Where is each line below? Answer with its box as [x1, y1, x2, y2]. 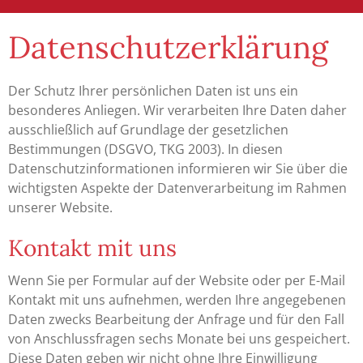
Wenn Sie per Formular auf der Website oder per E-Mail [8, 271, 345, 289]
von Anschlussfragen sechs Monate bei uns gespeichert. [8, 329, 350, 348]
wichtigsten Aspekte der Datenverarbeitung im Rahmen [8, 178, 347, 197]
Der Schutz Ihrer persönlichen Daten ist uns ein [8, 81, 298, 100]
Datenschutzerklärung [8, 27, 328, 66]
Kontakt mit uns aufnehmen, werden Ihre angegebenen [8, 290, 346, 309]
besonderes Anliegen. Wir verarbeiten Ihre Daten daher [8, 100, 347, 119]
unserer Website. [8, 198, 113, 216]
